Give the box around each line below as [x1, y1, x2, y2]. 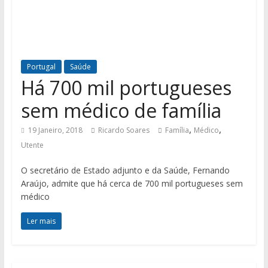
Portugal [26, 62, 56, 72]
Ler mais [26, 216, 56, 227]
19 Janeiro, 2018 [28, 125, 83, 136]
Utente [20, 140, 44, 151]
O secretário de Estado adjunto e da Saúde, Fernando [20, 165, 230, 176]
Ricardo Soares [98, 125, 150, 136]
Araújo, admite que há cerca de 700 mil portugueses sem [20, 178, 243, 190]
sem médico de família [20, 98, 221, 124]
